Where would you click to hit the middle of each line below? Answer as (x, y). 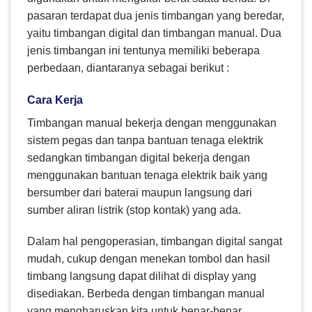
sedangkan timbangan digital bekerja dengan (139, 157)
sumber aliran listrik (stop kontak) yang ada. (134, 210)
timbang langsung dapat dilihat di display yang (142, 276)
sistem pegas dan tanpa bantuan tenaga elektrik (145, 140)
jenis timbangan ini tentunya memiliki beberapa (143, 50)
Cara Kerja (55, 100)
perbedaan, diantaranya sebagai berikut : (128, 68)
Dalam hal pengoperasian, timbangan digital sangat (155, 242)
